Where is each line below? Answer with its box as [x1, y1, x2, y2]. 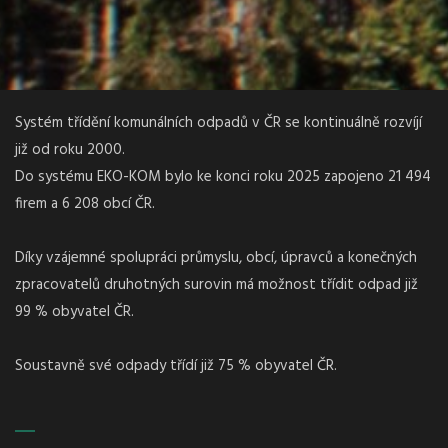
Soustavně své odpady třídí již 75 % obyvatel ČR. [15, 353, 337, 378]
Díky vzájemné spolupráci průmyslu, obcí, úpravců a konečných [15, 245, 417, 270]
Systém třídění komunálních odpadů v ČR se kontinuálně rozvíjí [15, 110, 422, 135]
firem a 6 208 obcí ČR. [15, 191, 155, 216]
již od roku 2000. [15, 137, 125, 162]
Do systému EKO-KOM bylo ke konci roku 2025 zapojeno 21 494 [15, 164, 431, 189]
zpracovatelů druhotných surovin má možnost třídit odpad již [15, 272, 418, 297]
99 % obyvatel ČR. [15, 299, 134, 324]
